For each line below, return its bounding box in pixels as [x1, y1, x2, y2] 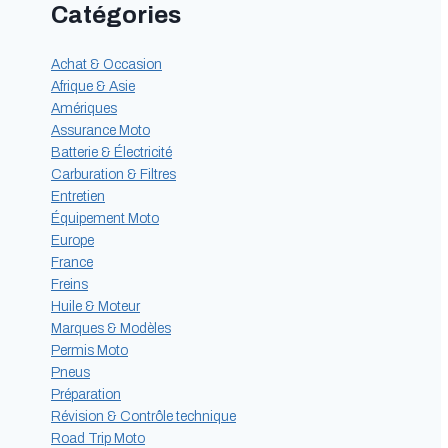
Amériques [51, 101, 117, 117]
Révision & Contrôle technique [51, 409, 236, 425]
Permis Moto [51, 343, 128, 359]
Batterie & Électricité [51, 145, 172, 161]
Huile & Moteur [51, 299, 140, 315]
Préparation [51, 387, 121, 403]
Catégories [51, 2, 181, 29]
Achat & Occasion [51, 57, 162, 73]
